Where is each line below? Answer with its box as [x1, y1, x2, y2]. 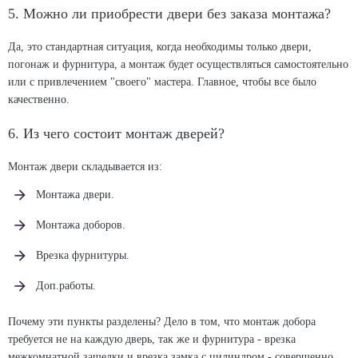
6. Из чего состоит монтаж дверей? [8, 125, 225, 141]
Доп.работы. [36, 280, 96, 292]
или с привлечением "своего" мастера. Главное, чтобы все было [8, 76, 316, 88]
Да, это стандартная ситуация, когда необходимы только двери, [8, 41, 312, 53]
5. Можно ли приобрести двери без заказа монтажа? [8, 6, 331, 22]
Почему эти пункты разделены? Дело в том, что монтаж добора [8, 316, 316, 328]
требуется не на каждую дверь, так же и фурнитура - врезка [8, 333, 296, 345]
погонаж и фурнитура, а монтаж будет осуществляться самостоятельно [8, 58, 348, 70]
